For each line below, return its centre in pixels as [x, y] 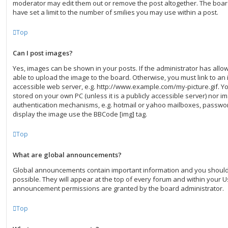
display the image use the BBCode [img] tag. [80, 114]
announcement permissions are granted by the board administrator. [118, 188]
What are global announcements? [67, 155]
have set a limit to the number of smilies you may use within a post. [116, 12]
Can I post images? [43, 53]
